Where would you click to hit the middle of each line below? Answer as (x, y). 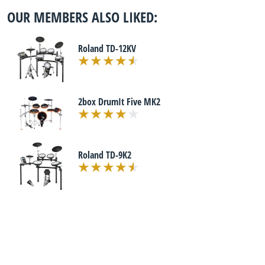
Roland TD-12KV (107, 49)
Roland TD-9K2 (105, 155)
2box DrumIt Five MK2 (119, 102)
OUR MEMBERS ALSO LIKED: (82, 17)
